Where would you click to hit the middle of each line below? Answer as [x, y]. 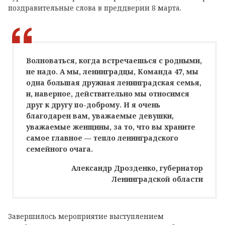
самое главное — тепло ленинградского [102, 138]
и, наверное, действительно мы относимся [108, 94]
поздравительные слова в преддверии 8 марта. [95, 8]
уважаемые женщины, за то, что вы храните [111, 127]
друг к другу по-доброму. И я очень [93, 105]
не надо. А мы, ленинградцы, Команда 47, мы [112, 72]
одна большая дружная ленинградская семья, [114, 83]
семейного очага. [60, 149]
